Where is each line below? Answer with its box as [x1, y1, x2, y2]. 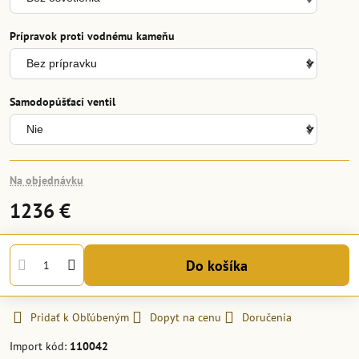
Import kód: [10, 339, 70, 353]
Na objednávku [10, 173, 83, 188]
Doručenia [242, 310, 292, 325]
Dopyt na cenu [150, 310, 221, 325]
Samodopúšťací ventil [10, 95, 115, 109]
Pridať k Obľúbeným [30, 310, 129, 325]
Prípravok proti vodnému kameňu [10, 29, 175, 43]
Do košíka [195, 256, 248, 275]
